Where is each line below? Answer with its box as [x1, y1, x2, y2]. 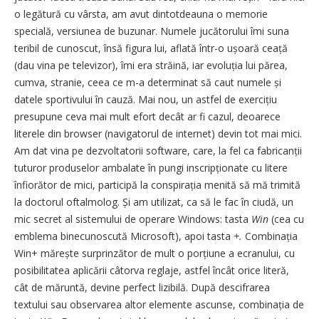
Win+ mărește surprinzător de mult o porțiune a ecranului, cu [14, 246, 295, 260]
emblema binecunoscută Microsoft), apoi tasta [14, 229, 234, 243]
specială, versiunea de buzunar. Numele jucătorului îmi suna [14, 23, 289, 38]
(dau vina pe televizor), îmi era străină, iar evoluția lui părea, [14, 58, 288, 72]
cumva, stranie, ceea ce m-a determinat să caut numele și [14, 75, 281, 89]
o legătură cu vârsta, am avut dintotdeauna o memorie [14, 6, 268, 21]
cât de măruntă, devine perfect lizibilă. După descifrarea [14, 280, 270, 294]
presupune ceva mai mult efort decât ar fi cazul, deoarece [14, 109, 281, 123]
